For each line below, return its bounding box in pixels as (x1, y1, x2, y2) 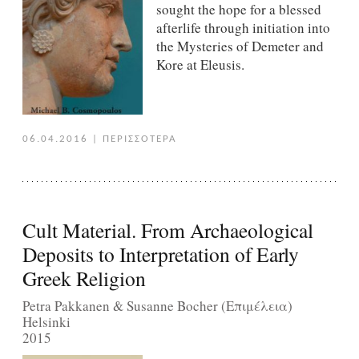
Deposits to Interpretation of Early (22, 240, 299, 268)
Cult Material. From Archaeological (22, 216, 313, 244)
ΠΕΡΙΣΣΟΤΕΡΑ (102, 133, 177, 144)
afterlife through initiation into (155, 18, 330, 38)
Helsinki (22, 313, 71, 332)
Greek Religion (22, 264, 146, 292)
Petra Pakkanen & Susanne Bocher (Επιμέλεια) (22, 296, 292, 316)
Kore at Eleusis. (155, 55, 244, 75)
